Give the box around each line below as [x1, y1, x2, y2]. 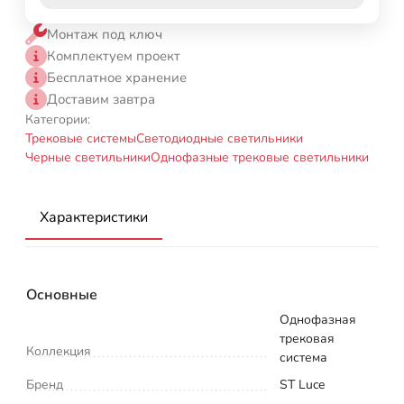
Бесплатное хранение [47, 68, 187, 87]
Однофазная [280, 310, 356, 328]
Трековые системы [25, 129, 136, 147]
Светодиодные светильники [136, 129, 303, 147]
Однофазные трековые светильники [151, 148, 369, 166]
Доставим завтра [47, 89, 155, 108]
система [280, 348, 327, 366]
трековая [280, 329, 335, 347]
